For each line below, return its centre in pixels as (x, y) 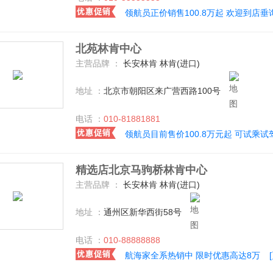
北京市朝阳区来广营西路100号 (162, 90)
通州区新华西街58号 (143, 212)
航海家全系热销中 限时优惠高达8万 (193, 255)
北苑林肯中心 (108, 49)
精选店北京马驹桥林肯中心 (141, 170)
